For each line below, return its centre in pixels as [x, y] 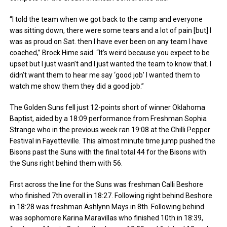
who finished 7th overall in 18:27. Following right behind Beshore [111, 195]
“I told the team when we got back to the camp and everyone [106, 19]
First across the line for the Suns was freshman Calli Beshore [107, 184]
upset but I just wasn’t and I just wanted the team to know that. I [111, 64]
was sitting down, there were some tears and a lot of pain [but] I [111, 30]
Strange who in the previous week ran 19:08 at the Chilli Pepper [110, 129]
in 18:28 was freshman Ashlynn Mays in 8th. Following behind [107, 206]
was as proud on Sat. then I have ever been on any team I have [109, 41]
